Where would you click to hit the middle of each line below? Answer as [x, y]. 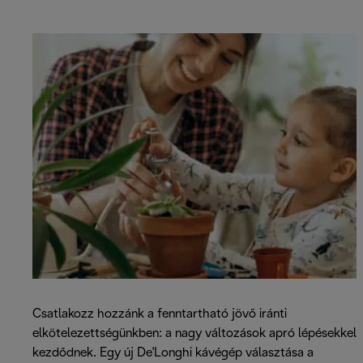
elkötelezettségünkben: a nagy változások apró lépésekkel [194, 333]
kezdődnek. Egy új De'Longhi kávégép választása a [173, 352]
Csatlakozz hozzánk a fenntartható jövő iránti [160, 314]
